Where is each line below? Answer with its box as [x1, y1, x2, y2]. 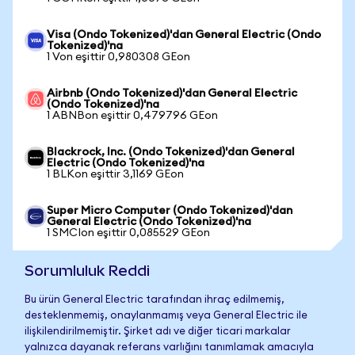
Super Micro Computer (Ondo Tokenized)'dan [47, 205, 292, 216]
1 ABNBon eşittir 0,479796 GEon [47, 110, 218, 121]
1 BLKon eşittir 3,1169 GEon [47, 169, 184, 180]
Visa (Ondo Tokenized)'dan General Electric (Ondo [47, 29, 321, 40]
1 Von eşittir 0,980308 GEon [47, 52, 190, 63]
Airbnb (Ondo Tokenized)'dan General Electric [47, 88, 297, 99]
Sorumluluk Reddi [25, 262, 150, 279]
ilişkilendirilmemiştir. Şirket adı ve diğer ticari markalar [25, 326, 291, 337]
